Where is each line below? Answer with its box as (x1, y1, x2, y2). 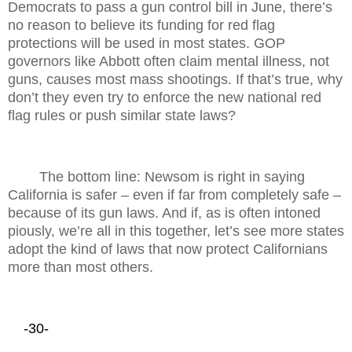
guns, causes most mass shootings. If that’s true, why (8, 71, 343, 88)
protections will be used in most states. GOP (8, 35, 285, 52)
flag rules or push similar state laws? (8, 108, 236, 124)
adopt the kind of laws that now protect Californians (8, 240, 328, 257)
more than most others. (8, 258, 153, 275)
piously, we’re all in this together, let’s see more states (8, 222, 344, 239)
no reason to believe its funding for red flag (8, 17, 275, 34)
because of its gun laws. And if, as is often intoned (8, 204, 321, 221)
